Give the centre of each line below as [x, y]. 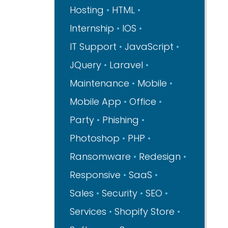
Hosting [87, 10]
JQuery [86, 65]
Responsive [95, 175]
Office [143, 102]
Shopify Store [145, 211]
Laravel [126, 65]
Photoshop [95, 138]
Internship [92, 28]
